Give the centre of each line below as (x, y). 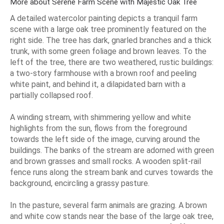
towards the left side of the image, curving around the (105, 139)
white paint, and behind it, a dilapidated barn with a (98, 84)
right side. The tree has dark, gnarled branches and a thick (111, 40)
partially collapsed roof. (51, 95)
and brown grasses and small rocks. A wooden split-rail (105, 161)
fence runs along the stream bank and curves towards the (111, 172)
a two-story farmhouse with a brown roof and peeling (103, 73)
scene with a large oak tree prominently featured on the (108, 29)
